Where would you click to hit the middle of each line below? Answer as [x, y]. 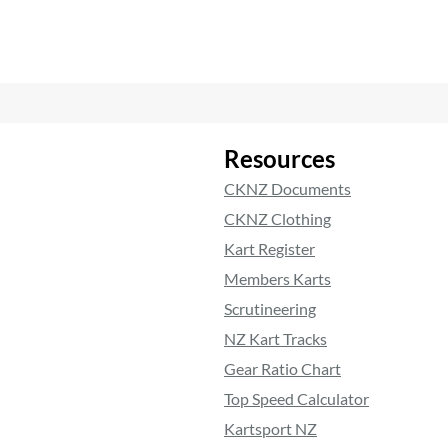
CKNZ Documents [287, 188]
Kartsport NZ [270, 428]
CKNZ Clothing [277, 218]
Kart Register [269, 248]
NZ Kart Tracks [275, 338]
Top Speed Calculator [296, 398]
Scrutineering [270, 308]
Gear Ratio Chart [282, 368]
